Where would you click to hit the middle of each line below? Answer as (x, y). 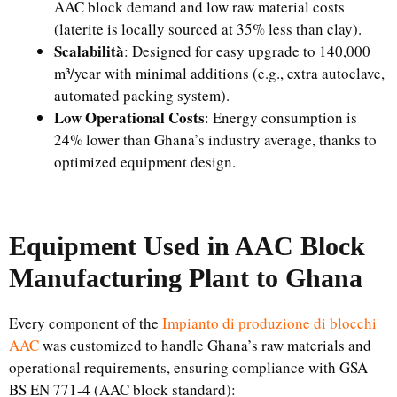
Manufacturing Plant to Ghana (186, 278)
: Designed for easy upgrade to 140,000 (247, 51)
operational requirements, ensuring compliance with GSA (188, 367)
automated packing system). (142, 95)
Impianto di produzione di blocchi (269, 323)
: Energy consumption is (281, 117)
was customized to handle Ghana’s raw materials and (205, 345)
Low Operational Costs (129, 117)
